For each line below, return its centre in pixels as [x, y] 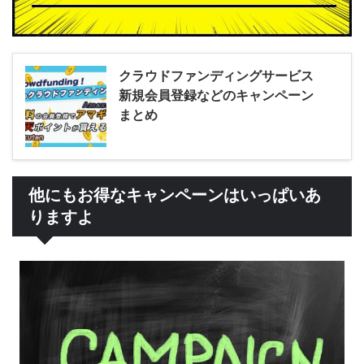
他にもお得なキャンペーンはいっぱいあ [175, 195]
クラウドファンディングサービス [216, 76]
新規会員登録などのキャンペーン [216, 95]
